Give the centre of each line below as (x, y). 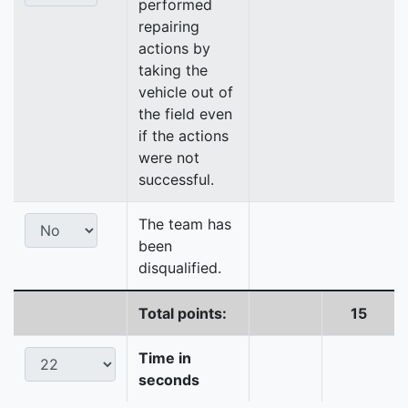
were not (169, 158)
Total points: (183, 314)
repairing (169, 27)
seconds (169, 380)
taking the (173, 71)
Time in (165, 358)
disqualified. (180, 268)
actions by (174, 49)
